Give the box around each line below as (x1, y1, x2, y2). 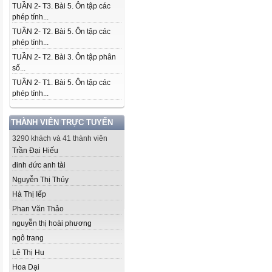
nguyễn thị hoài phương (12, 219, 92, 228)
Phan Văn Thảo (12, 205, 64, 213)
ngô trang (12, 234, 44, 242)
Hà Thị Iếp (12, 190, 46, 199)
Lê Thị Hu (12, 248, 44, 257)
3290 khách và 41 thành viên (12, 134, 107, 143)
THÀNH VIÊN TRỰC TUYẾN (11, 118, 113, 127)
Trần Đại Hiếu (12, 146, 58, 155)
